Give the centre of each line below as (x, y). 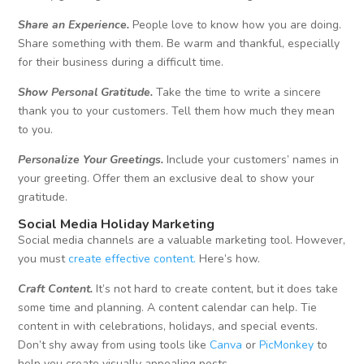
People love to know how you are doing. (236, 25)
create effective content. (132, 259)
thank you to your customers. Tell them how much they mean (177, 111)
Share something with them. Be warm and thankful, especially (179, 44)
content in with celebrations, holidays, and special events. (168, 327)
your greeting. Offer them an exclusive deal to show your (167, 179)
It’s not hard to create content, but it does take (217, 289)
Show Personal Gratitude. (86, 93)
